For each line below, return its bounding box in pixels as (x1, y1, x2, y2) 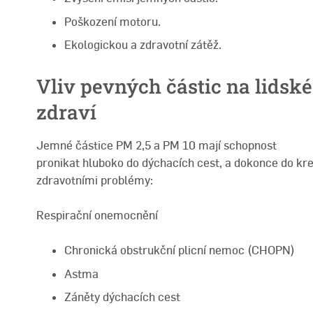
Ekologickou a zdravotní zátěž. (64, 37, 221, 52)
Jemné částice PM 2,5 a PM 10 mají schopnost (36, 138, 277, 152)
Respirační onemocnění (36, 208, 158, 222)
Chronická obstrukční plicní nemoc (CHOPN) (64, 243, 295, 258)
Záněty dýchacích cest (64, 289, 180, 304)
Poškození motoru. (64, 14, 161, 29)
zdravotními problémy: (36, 173, 153, 187)
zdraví (36, 99, 96, 125)
